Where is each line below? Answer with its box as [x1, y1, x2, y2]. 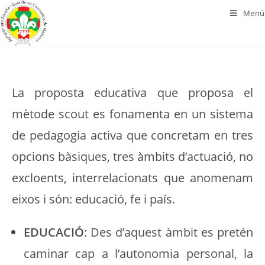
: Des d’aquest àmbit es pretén [84, 224, 253, 240]
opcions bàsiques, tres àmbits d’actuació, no [12, 148, 253, 164]
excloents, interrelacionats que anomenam [12, 170, 253, 186]
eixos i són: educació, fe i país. [12, 191, 175, 207]
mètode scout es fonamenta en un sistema [12, 106, 253, 122]
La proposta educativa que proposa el [12, 85, 253, 101]
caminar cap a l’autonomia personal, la [24, 245, 253, 261]
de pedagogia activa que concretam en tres [12, 127, 253, 143]
